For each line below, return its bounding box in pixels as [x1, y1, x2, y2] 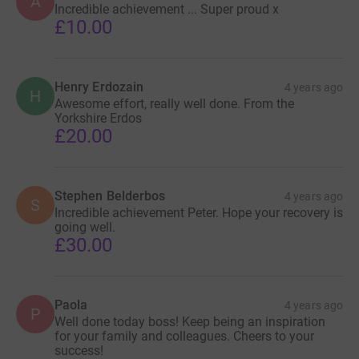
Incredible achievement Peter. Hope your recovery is [54, 204, 343, 220]
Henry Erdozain [54, 79, 144, 95]
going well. [54, 219, 115, 235]
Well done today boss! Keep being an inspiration [54, 313, 325, 329]
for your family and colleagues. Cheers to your [54, 328, 314, 344]
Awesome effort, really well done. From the [54, 95, 294, 111]
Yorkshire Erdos [54, 110, 142, 126]
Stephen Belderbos [54, 188, 166, 204]
